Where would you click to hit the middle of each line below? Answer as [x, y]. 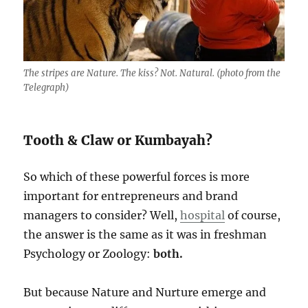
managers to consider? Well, [102, 215]
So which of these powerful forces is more [137, 176]
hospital [203, 215]
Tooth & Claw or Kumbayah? [118, 140]
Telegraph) [47, 87]
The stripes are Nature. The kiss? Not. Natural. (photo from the [152, 73]
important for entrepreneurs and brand [131, 196]
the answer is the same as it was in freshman [145, 234]
